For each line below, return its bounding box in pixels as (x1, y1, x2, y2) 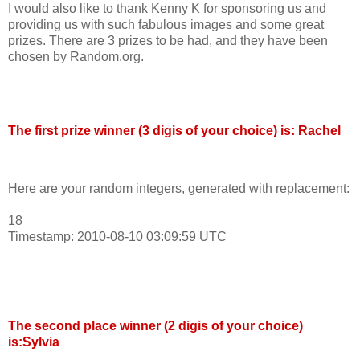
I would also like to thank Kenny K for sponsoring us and (8, 2, 326, 16)
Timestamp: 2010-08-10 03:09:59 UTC (8, 229, 227, 243)
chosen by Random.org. (8, 50, 144, 64)
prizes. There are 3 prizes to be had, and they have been (8, 34, 328, 48)
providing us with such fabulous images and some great (8, 18, 324, 32)
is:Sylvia (8, 335, 59, 350)
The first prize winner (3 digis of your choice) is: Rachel (8, 124, 341, 138)
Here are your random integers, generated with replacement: (8, 181, 350, 195)
